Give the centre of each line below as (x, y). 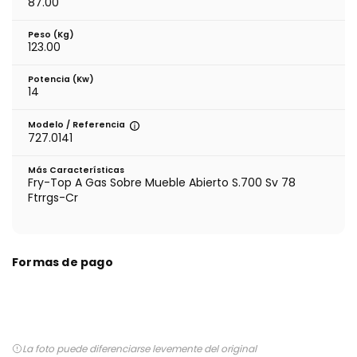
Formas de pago (63, 262)
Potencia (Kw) (61, 79)
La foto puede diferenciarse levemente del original (139, 348)
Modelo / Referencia (78, 124)
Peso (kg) (51, 34)
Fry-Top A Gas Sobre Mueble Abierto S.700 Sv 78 (162, 182)
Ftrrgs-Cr (53, 197)
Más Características (76, 170)
